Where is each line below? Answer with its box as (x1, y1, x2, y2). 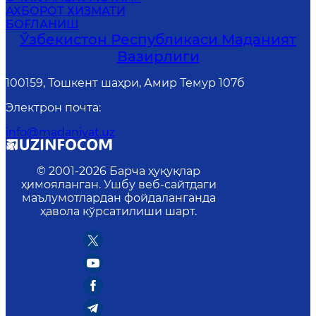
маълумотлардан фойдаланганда (21, 190, 216, 205)
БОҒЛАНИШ (6, 17, 79, 31)
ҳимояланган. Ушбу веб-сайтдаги (20, 177, 217, 191)
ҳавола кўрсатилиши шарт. (40, 204, 197, 218)
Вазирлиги (116, 47, 200, 65)
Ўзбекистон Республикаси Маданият (20, 30, 296, 48)
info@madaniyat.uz (6, 125, 115, 139)
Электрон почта (6, 100, 99, 114)
